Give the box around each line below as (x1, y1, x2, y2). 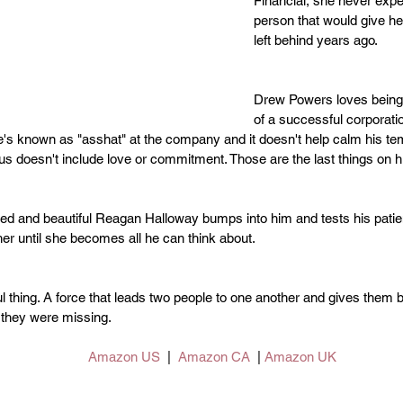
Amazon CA (178, 348, 250, 364)
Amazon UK (264, 348, 336, 364)
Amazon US (88, 348, 160, 364)
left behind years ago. (254, 31, 378, 48)
